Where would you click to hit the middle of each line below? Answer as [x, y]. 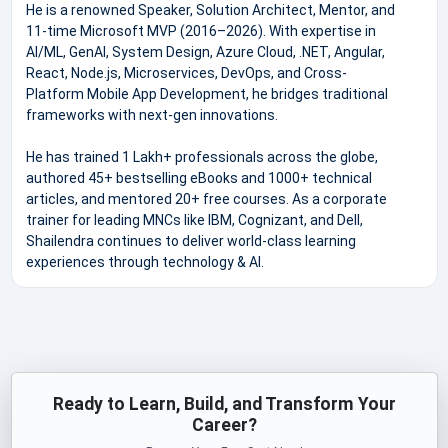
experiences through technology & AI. [144, 261]
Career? [224, 424]
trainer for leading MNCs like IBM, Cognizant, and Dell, [194, 219]
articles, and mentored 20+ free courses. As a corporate [206, 198]
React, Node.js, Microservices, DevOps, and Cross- [186, 72]
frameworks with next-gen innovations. [151, 114]
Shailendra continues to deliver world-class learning [190, 240]
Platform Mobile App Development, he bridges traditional [206, 93]
